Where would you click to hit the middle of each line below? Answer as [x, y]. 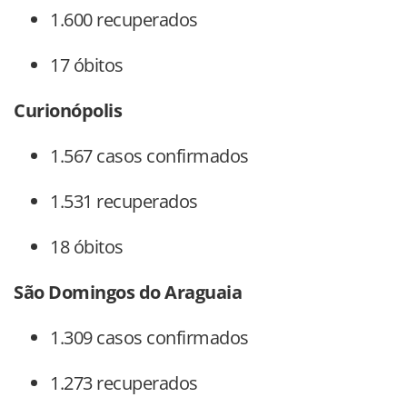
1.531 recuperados [124, 202]
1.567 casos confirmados [149, 156]
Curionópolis [68, 111]
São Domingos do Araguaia [128, 293]
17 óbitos [87, 65]
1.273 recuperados [124, 383]
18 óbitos [87, 247]
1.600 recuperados [124, 20]
